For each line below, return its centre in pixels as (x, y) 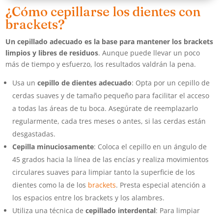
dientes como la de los (50, 185)
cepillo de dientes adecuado (85, 82)
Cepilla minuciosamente (53, 146)
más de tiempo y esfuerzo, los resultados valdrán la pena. (101, 64)
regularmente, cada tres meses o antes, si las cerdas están (109, 121)
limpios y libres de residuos (52, 53)
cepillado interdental (121, 210)
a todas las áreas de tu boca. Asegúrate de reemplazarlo (105, 108)
